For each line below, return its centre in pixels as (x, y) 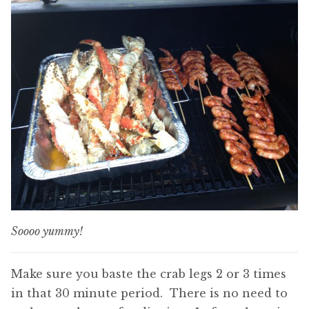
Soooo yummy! (47, 231)
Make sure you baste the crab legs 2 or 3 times (149, 273)
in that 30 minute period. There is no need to (149, 293)
